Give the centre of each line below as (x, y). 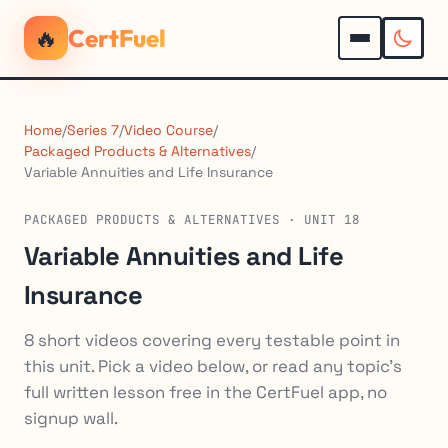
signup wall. (71, 418)
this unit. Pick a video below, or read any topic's (213, 366)
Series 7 (93, 130)
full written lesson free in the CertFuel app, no (205, 392)
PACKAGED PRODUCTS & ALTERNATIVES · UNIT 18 (192, 219)
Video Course (168, 130)
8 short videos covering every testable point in (212, 340)
